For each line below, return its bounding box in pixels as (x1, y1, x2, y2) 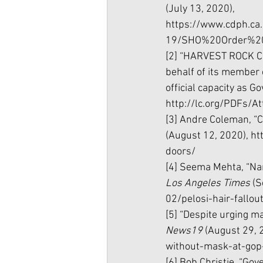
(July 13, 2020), (166, 3, 237, 16)
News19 (166, 225, 205, 238)
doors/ (166, 146, 195, 159)
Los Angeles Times (166, 177, 252, 190)
